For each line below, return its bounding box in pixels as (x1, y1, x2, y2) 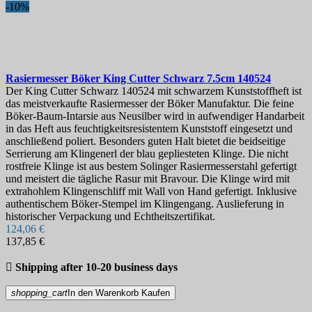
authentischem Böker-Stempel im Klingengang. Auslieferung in (6, 198, 284, 210)
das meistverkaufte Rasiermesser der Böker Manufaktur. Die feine (6, 97, 294, 110)
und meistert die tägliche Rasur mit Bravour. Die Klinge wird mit (6, 173, 290, 185)
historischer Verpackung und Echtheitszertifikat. (6, 210, 215, 223)
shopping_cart (11, 288, 68, 299)
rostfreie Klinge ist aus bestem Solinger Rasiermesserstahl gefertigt (6, 160, 297, 173)
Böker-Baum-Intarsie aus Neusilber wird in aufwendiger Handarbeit (6, 110, 304, 123)
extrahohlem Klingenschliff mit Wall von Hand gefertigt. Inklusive (6, 185, 297, 198)
